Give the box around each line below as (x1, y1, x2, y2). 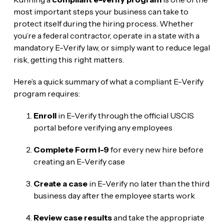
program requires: (13, 88, 80, 98)
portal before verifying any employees (33, 122, 172, 132)
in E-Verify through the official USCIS (56, 110, 194, 120)
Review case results (33, 212, 112, 222)
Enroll (33, 110, 56, 120)
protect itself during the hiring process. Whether (13, 18, 193, 28)
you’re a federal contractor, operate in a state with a (13, 30, 199, 40)
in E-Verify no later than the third (87, 178, 209, 188)
